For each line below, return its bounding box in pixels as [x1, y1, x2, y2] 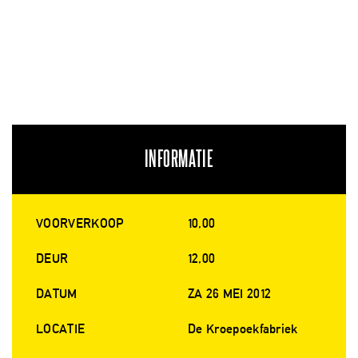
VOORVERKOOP [36, 216, 124, 232]
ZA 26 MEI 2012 [187, 286, 272, 302]
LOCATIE [36, 321, 86, 337]
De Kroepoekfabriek [188, 321, 298, 337]
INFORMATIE [144, 149, 214, 171]
